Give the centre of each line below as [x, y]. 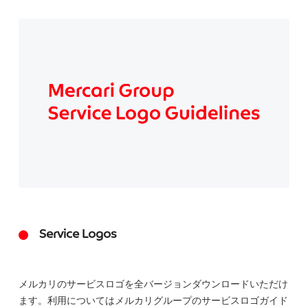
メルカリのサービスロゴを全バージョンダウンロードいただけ [153, 284]
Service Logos [78, 234]
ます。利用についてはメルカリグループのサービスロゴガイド [153, 300]
